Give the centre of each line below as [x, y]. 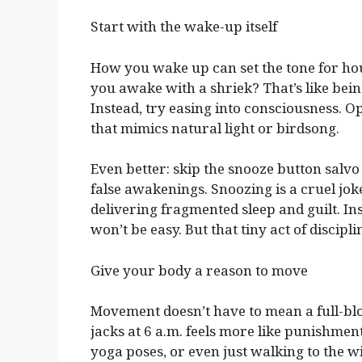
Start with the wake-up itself [184, 27]
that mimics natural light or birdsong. [215, 128]
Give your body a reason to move [199, 270]
